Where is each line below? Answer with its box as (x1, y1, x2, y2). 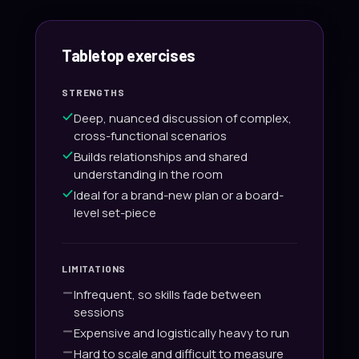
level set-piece (74, 204, 156, 221)
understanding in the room (74, 165, 223, 183)
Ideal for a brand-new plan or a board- (74, 186, 284, 204)
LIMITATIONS (62, 262, 127, 274)
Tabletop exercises (62, 45, 196, 65)
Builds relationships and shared (74, 147, 248, 165)
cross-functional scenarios (74, 127, 227, 144)
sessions (74, 303, 124, 321)
